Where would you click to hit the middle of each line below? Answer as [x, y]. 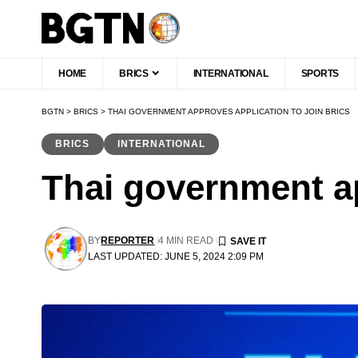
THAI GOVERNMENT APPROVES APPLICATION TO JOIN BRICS [229, 111]
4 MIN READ [186, 240]
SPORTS [320, 73]
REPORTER [128, 240]
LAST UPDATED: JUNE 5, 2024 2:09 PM [176, 256]
